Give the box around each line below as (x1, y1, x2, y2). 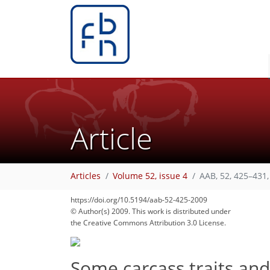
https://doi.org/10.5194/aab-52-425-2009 (71, 195, 207, 205)
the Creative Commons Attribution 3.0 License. (71, 218, 226, 228)
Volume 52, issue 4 (113, 171, 187, 182)
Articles (71, 171, 101, 182)
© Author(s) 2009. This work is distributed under (71, 206, 231, 216)
